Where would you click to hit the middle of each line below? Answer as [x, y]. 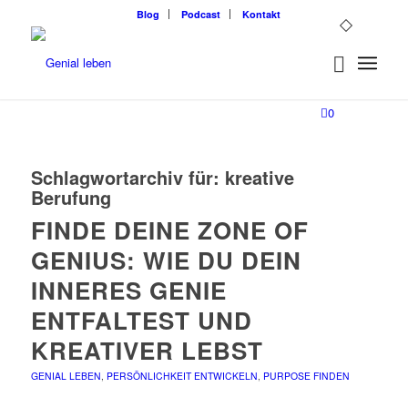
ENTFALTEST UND [141, 320]
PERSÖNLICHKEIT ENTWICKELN [182, 376]
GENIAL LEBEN [66, 376]
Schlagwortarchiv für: [127, 177]
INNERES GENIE [128, 290]
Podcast [200, 14]
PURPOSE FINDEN [306, 376]
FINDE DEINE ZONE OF [169, 230]
